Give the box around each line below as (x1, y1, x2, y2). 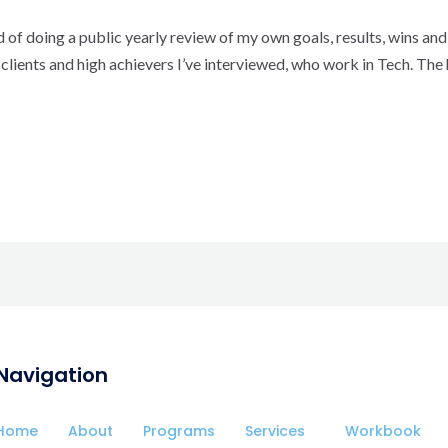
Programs (142, 421, 215, 442)
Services (244, 421, 305, 442)
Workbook (344, 421, 421, 442)
